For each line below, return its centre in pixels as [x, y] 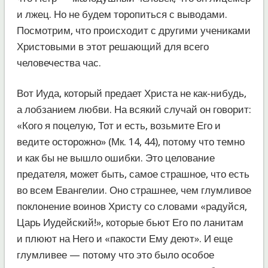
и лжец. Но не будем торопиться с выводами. [122, 14]
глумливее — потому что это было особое [115, 255]
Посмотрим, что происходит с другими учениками [133, 30]
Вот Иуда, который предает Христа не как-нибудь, [131, 93]
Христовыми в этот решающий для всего [112, 46]
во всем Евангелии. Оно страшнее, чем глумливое [134, 190]
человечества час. [59, 63]
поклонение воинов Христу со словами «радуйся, [132, 206]
